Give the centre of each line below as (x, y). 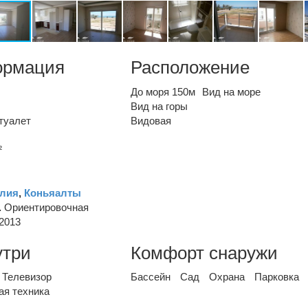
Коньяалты (53, 192)
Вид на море (232, 91)
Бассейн (151, 277)
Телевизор (27, 277)
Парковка (277, 277)
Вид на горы (159, 106)
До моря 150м (163, 91)
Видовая (151, 120)
